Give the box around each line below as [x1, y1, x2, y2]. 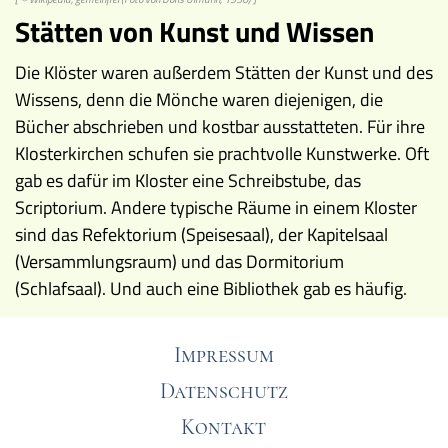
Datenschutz [159, 378, 288, 405]
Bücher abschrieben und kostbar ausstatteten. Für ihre [15, 113, 425, 141]
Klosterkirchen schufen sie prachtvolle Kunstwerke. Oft [15, 140, 429, 168]
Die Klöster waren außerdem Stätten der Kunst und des [15, 59, 433, 87]
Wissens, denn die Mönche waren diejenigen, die [15, 86, 383, 114]
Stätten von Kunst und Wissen [15, 10, 374, 54]
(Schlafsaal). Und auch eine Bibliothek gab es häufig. [15, 275, 407, 303]
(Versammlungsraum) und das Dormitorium [15, 248, 344, 276]
